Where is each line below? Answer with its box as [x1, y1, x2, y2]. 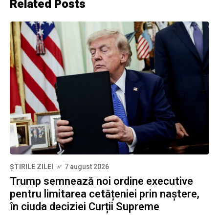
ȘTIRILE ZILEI [10, 162, 53, 173]
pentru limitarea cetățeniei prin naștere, [10, 186, 199, 202]
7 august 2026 [65, 162, 109, 173]
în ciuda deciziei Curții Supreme [10, 199, 159, 215]
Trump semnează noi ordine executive [10, 174, 193, 190]
